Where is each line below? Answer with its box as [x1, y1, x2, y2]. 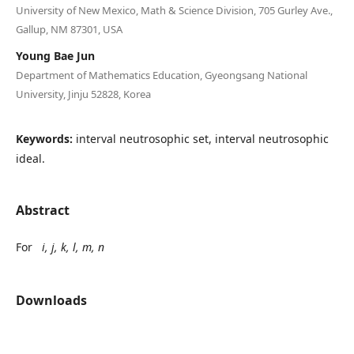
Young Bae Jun [15, 47, 95, 63]
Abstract [15, 201, 70, 219]
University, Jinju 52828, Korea [15, 86, 151, 101]
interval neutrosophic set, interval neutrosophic [75, 130, 329, 146]
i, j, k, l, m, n [41, 239, 104, 254]
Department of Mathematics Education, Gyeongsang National [15, 67, 307, 82]
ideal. [15, 150, 45, 166]
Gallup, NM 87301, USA [15, 21, 122, 36]
